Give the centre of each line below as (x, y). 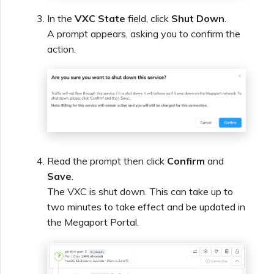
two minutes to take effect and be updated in (146, 207)
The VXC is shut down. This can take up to (140, 192)
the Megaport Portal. (93, 222)
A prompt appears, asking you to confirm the (144, 34)
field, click (148, 19)
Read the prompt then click (107, 161)
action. (61, 49)
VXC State (100, 19)
